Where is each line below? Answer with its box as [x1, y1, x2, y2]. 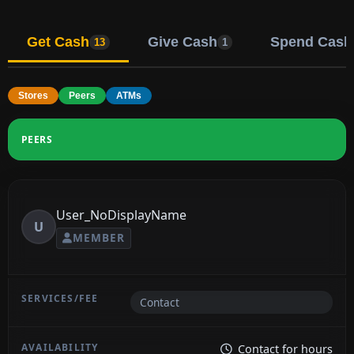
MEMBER [73, 230, 125, 246]
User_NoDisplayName [56, 205, 186, 224]
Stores [18, 89, 48, 101]
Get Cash [27, 33, 89, 50]
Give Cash [148, 33, 217, 50]
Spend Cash [270, 33, 352, 50]
